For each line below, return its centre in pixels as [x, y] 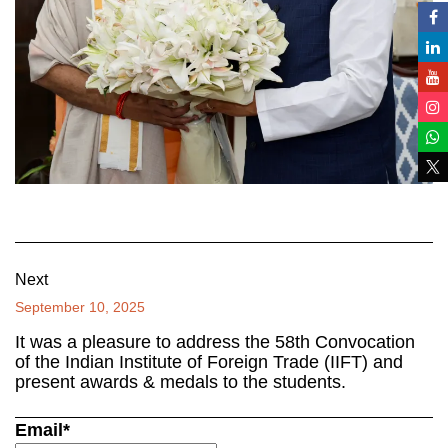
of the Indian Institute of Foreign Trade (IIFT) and [209, 362]
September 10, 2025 [80, 307]
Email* [42, 430]
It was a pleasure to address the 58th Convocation [215, 342]
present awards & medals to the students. [180, 382]
